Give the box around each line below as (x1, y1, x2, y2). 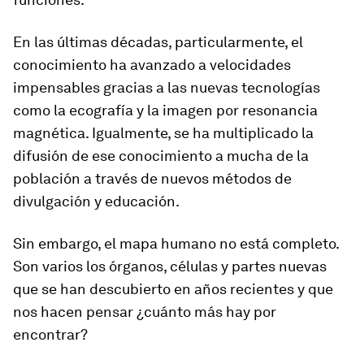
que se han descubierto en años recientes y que (13, 280, 333, 297)
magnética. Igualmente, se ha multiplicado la (13, 124, 314, 141)
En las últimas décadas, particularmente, (13, 33, 291, 50)
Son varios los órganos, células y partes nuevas (13, 258, 327, 275)
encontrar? (13, 326, 88, 343)
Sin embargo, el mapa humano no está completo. (13, 235, 339, 252)
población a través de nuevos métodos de (13, 170, 292, 187)
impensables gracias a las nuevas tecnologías (13, 79, 320, 96)
